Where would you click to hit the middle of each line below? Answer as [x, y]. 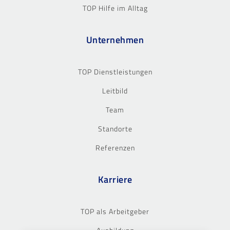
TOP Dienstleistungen [115, 71]
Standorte [115, 128]
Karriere [115, 179]
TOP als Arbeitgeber [115, 211]
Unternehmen [115, 40]
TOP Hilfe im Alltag [115, 8]
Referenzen [115, 147]
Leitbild [115, 90]
